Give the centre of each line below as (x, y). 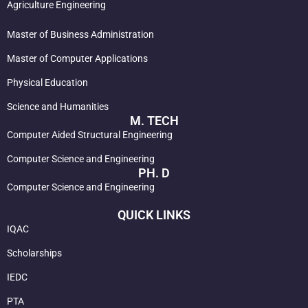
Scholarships (34, 253)
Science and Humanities (58, 107)
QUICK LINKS (154, 215)
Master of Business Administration (80, 34)
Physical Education (47, 82)
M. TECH (154, 121)
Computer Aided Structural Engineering (90, 135)
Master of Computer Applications (77, 58)
